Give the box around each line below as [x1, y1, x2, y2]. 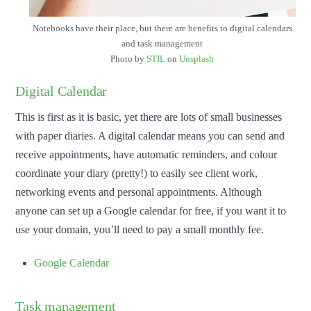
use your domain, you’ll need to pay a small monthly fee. [15, 224, 264, 236]
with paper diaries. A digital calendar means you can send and [15, 130, 285, 142]
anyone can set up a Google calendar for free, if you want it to [15, 205, 287, 217]
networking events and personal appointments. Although [15, 186, 262, 199]
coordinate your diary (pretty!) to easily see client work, [15, 167, 258, 180]
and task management [121, 38, 203, 49]
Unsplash [179, 53, 215, 65]
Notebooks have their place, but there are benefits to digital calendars [32, 23, 292, 34]
